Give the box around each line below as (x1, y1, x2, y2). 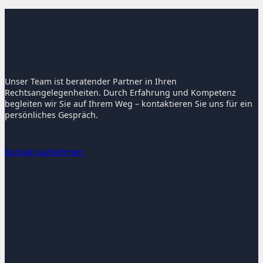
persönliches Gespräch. (5, 109, 98, 120)
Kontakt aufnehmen (5, 146, 84, 158)
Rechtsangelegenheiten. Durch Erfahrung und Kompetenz (5, 86, 236, 98)
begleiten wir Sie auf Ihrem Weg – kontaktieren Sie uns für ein (5, 97, 252, 109)
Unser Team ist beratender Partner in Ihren (5, 75, 177, 87)
